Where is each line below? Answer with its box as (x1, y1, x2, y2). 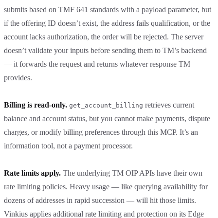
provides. (4, 73, 32, 82)
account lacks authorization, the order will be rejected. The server (4, 32, 203, 41)
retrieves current (143, 100, 194, 109)
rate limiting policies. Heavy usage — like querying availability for (4, 182, 208, 191)
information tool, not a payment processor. (4, 141, 133, 150)
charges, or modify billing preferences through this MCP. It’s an (4, 127, 198, 136)
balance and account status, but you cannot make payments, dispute (4, 114, 210, 123)
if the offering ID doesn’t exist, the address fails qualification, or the (4, 18, 210, 27)
